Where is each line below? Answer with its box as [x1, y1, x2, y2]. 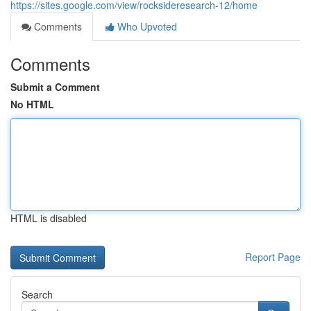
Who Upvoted [115, 19, 177, 33]
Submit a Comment [10, 80, 100, 94]
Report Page [245, 250, 301, 264]
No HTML [10, 97, 54, 111]
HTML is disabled [10, 211, 87, 225]
